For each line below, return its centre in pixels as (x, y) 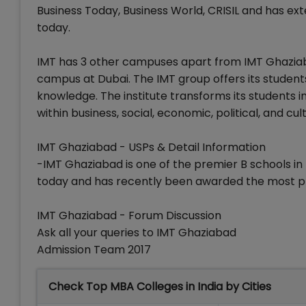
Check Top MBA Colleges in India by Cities (160, 287)
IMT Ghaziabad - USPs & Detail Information (151, 147)
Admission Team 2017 (94, 250)
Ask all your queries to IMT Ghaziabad (137, 233)
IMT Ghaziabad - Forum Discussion (129, 215)
